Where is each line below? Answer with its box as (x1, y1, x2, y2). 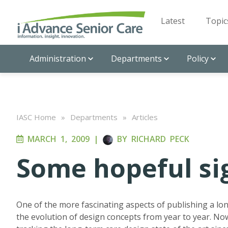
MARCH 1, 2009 (23, 133, 90, 145)
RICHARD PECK (131, 133, 189, 145)
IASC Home (16, 112, 56, 122)
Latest (161, 15, 185, 26)
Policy (187, 53, 209, 64)
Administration (30, 53, 86, 64)
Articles (132, 112, 158, 122)
